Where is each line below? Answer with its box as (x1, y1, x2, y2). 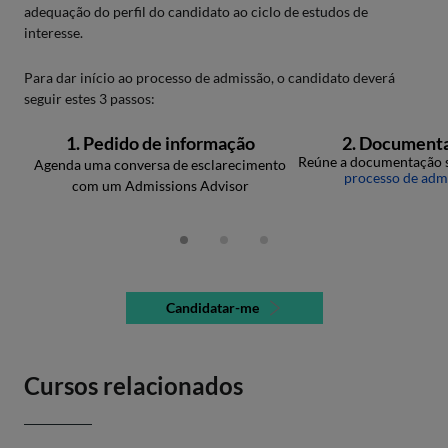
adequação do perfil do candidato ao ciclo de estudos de (24, 3, 368, 21)
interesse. (24, 24, 83, 42)
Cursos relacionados (24, 371, 243, 401)
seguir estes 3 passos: (24, 90, 155, 108)
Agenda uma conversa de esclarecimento (34, 156, 287, 174)
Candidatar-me (165, 299, 259, 317)
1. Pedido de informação (65, 132, 255, 155)
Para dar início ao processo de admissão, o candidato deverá (24, 69, 395, 87)
